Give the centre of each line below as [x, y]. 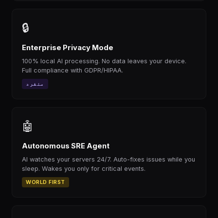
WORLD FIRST [45, 182]
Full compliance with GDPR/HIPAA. [73, 70]
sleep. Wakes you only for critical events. [84, 169]
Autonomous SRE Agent [66, 146]
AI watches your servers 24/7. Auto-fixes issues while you [109, 159]
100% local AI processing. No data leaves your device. [104, 61]
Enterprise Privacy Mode [68, 48]
